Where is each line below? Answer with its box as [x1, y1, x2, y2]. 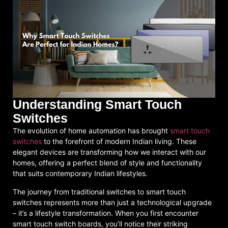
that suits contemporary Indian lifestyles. [13, 169, 148, 178]
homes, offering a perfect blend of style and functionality [13, 158, 202, 167]
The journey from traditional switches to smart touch [13, 187, 186, 196]
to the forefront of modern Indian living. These [42, 137, 196, 146]
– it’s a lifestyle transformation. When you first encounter [13, 208, 198, 217]
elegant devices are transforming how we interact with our [13, 148, 206, 157]
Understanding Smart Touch [13, 97, 182, 112]
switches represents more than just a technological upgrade [13, 197, 212, 207]
